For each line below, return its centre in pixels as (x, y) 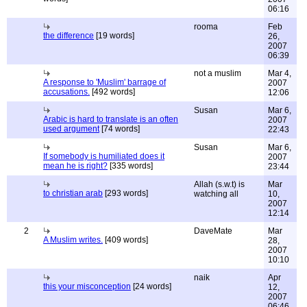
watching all (216, 194)
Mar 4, (280, 73)
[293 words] (125, 193)
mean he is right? (75, 166)
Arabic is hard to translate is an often (111, 119)
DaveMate (213, 231)
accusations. (66, 92)
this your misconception (87, 286)
